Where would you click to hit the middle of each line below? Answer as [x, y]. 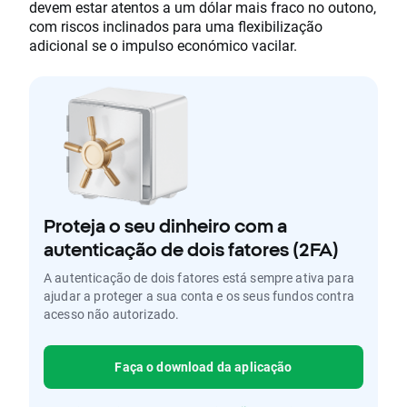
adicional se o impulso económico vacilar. [163, 45]
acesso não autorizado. [112, 314]
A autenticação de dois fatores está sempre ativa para [199, 278]
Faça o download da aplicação [203, 367]
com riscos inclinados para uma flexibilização [176, 26]
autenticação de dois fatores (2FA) [191, 250]
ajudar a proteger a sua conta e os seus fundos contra [199, 296]
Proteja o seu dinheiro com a [165, 226]
